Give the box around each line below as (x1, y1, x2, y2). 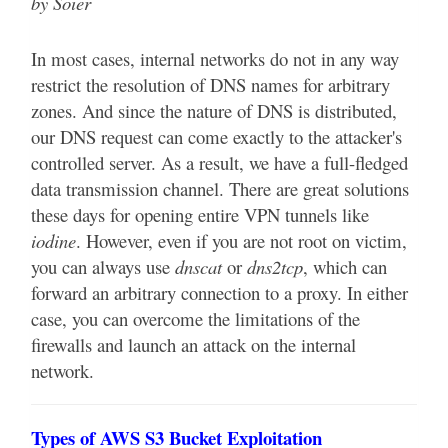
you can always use (31, 254, 175, 280)
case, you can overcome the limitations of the (31, 306, 360, 332)
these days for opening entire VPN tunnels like (31, 202, 369, 228)
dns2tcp (247, 254, 303, 280)
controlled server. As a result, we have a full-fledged (31, 150, 408, 176)
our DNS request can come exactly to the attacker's (31, 124, 402, 150)
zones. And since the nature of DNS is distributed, (31, 98, 397, 124)
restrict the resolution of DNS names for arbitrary (31, 72, 390, 98)
